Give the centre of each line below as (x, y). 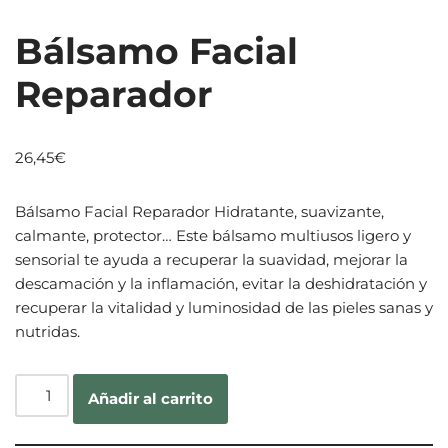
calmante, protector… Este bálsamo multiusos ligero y (213, 235)
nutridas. (47, 331)
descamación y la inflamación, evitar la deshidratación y (221, 283)
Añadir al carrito (151, 398)
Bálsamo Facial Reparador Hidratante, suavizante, (199, 211)
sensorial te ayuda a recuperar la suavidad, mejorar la (211, 259)
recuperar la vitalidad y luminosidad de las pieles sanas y (224, 307)
